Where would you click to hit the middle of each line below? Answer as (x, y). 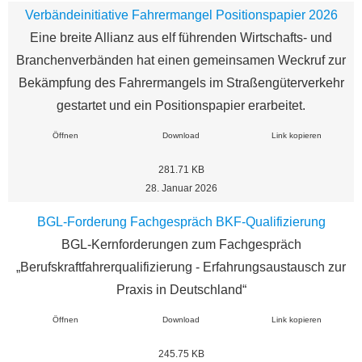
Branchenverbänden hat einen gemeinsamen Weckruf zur (181, 61)
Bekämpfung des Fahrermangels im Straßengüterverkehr (181, 83)
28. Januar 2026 (181, 189)
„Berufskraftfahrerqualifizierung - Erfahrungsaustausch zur (181, 267)
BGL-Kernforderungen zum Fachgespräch (181, 244)
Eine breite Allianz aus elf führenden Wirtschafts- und (181, 38)
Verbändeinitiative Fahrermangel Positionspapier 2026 (181, 15)
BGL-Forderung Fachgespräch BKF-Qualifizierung (181, 221)
